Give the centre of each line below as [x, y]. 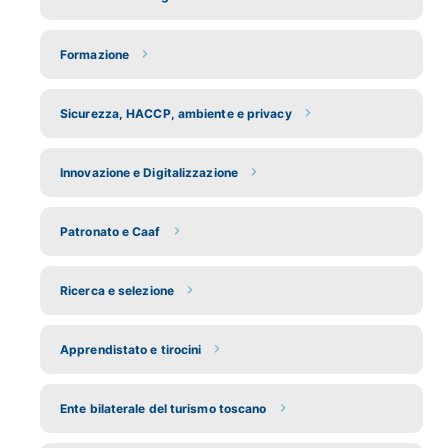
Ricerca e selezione [117, 290]
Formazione [94, 54]
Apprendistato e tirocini [131, 349]
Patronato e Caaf [110, 231]
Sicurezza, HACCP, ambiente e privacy [176, 113]
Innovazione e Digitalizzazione [149, 172]
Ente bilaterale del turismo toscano [163, 408]
